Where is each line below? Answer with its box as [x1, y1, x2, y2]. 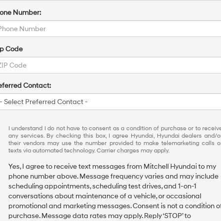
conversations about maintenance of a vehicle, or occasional [8, 192, 201, 200]
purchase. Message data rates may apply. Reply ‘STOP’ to [8, 212, 191, 220]
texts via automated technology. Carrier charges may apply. [8, 147, 170, 154]
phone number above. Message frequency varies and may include [8, 172, 219, 181]
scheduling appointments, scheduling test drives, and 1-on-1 [8, 182, 196, 190]
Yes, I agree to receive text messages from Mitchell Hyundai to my [8, 162, 216, 171]
